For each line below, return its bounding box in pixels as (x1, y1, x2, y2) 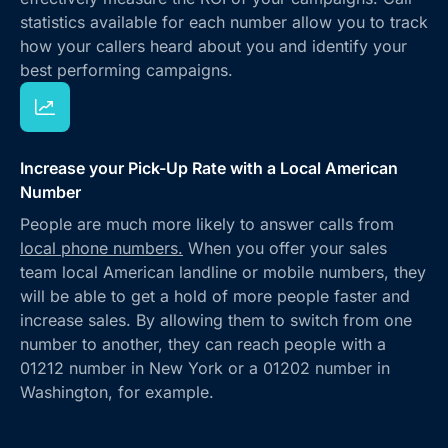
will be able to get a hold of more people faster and (20, 285, 410, 306)
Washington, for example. (20, 381, 214, 402)
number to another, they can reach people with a (20, 333, 386, 354)
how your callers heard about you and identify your (20, 35, 407, 56)
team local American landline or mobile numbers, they (20, 261, 426, 282)
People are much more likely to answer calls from (20, 213, 394, 234)
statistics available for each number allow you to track (20, 11, 428, 32)
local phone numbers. (20, 237, 183, 258)
